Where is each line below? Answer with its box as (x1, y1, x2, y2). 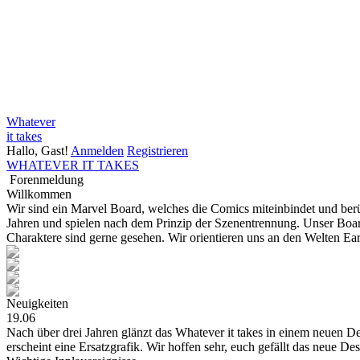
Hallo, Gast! (6, 143, 71, 157)
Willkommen (6, 186, 72, 201)
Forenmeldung (10, 172, 84, 186)
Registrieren (127, 143, 188, 157)
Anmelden (71, 143, 124, 157)
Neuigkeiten (6, 296, 68, 310)
